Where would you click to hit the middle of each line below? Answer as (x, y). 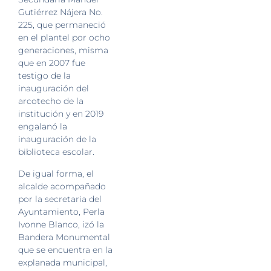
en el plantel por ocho (64, 38)
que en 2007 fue (52, 63)
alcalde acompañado (62, 186)
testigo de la (44, 76)
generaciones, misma (63, 51)
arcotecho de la (51, 101)
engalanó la (43, 127)
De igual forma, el (56, 173)
